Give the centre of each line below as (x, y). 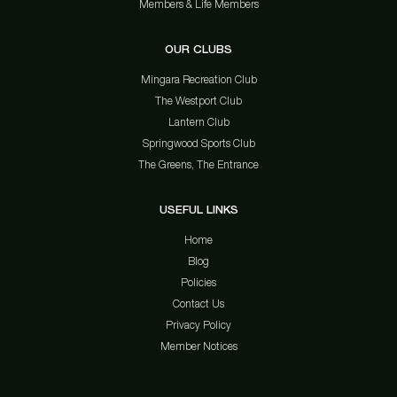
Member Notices (198, 346)
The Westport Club (198, 101)
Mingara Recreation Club (198, 79)
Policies (198, 282)
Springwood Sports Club (198, 143)
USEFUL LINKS (198, 210)
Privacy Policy (198, 325)
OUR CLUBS (198, 49)
